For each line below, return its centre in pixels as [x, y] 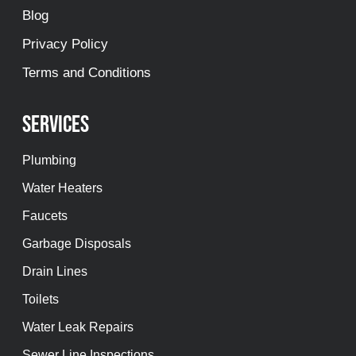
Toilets [41, 300]
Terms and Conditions [87, 73]
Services [56, 125]
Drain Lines [55, 272]
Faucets [45, 216]
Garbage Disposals [77, 244]
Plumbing [49, 161]
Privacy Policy [65, 44]
